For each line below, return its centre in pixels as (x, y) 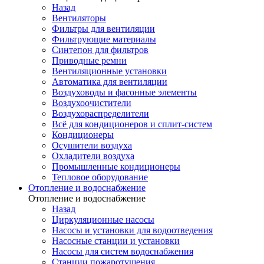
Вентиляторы (79, 18)
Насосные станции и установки (116, 241)
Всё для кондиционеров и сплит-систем (132, 124)
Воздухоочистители (92, 103)
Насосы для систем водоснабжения (123, 251)
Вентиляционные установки (109, 71)
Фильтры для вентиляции (103, 29)
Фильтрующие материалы (104, 39)
